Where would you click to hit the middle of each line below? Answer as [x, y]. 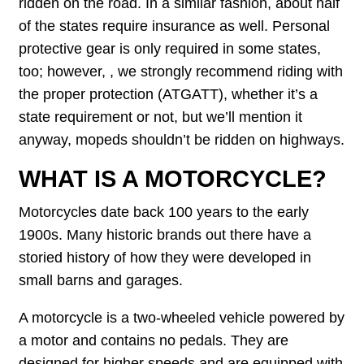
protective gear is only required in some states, [170, 48]
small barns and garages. [101, 281]
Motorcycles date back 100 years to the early [164, 212]
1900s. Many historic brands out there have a [165, 235]
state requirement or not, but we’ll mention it [161, 117]
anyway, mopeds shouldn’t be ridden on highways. [182, 139]
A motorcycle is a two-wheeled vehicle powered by [182, 317]
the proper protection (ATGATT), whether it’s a [169, 94]
